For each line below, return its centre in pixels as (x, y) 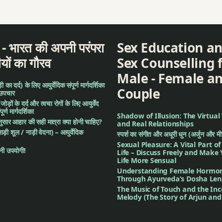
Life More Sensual (147, 160)
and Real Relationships (155, 123)
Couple (139, 94)
